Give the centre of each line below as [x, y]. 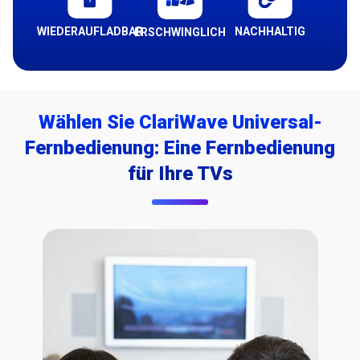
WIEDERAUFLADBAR [90, 31]
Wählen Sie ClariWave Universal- [180, 122]
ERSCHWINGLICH [180, 32]
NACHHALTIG [270, 31]
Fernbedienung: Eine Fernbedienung [180, 147]
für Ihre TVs [180, 173]
